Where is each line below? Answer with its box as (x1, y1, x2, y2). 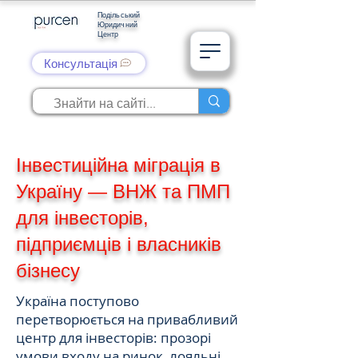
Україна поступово (16, 292, 139, 310)
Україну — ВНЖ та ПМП (16, 181, 230, 202)
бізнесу (16, 260, 80, 281)
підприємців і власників (16, 233, 221, 255)
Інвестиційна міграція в (16, 154, 221, 176)
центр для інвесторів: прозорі (16, 328, 211, 347)
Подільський (97, 10, 140, 19)
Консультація (44, 55, 117, 71)
